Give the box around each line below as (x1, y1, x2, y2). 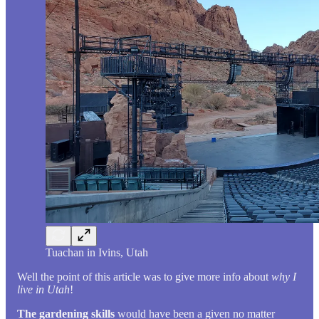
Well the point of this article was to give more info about (17, 270, 271, 283)
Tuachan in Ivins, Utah (46, 246, 148, 258)
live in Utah (17, 283, 70, 296)
